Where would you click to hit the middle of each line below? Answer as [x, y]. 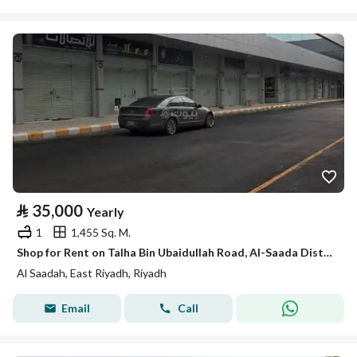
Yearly [106, 212]
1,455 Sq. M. [101, 232]
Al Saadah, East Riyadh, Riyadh [92, 273]
